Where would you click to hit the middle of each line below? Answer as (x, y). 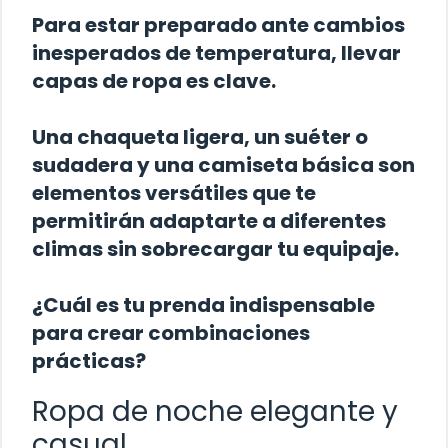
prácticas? (89, 361)
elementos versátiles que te (174, 193)
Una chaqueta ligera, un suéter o (200, 137)
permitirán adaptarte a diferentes (209, 221)
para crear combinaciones (171, 333)
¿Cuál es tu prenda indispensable (203, 305)
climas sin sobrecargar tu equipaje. (215, 249)
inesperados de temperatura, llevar (216, 53)
